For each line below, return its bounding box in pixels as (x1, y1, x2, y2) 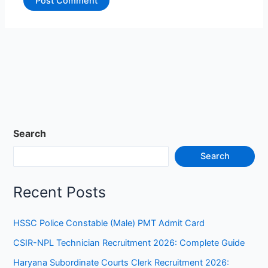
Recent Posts (13, 182, 106, 201)
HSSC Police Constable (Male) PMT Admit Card (13, 218, 205, 229)
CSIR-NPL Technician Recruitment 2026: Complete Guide (13, 237, 245, 249)
